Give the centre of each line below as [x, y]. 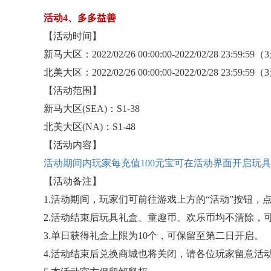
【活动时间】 [73, 36]
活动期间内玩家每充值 [92, 163]
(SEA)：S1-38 [111, 109]
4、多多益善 [90, 18]
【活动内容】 [73, 145]
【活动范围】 [73, 90]
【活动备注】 [73, 181]
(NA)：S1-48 [109, 127]
